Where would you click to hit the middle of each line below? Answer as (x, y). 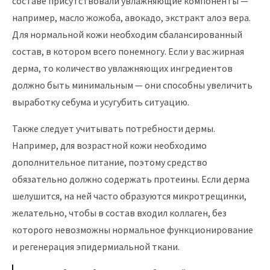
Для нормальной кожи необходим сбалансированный (127, 34)
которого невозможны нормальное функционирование (133, 230)
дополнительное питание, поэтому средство (110, 162)
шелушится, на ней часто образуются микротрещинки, (129, 196)
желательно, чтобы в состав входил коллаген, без (119, 213)
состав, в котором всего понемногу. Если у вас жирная (128, 51)
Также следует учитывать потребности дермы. (114, 128)
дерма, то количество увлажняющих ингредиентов (122, 68)
